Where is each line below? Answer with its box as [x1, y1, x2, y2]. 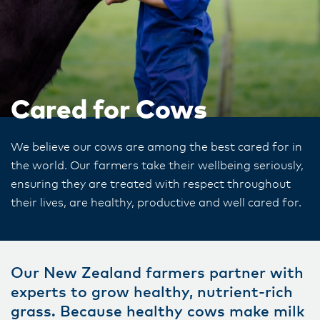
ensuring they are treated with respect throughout [11, 179, 291, 190]
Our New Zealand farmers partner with [11, 266, 304, 281]
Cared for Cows [11, 98, 207, 124]
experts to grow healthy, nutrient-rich [11, 285, 293, 300]
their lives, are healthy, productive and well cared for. [11, 197, 304, 209]
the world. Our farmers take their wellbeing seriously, [11, 160, 304, 171]
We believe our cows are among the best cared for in [11, 141, 302, 153]
